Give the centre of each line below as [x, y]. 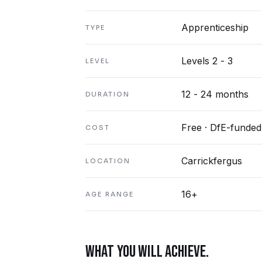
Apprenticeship [215, 27]
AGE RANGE [110, 194]
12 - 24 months [215, 94]
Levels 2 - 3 [207, 61]
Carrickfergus [212, 161]
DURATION [108, 94]
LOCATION [108, 161]
